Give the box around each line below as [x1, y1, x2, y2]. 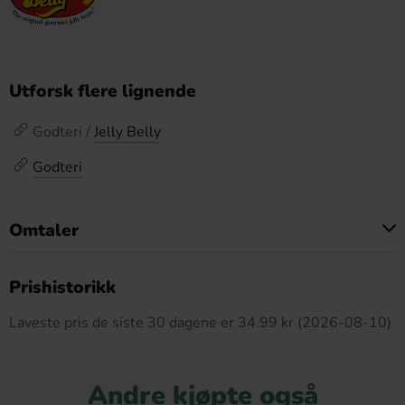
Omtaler [9, 219, 79, 242]
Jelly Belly [94, 122, 161, 142]
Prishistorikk [9, 276, 116, 299]
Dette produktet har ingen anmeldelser [74, 265, 331, 285]
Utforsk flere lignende [9, 80, 196, 103]
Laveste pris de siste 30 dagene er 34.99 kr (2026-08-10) [9, 313, 391, 333]
